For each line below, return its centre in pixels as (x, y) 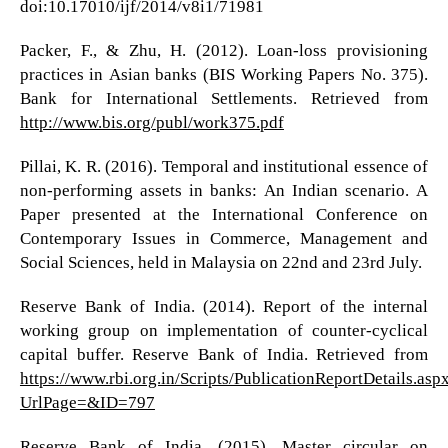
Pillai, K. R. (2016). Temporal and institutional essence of (224, 166)
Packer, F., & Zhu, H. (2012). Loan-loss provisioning (224, 50)
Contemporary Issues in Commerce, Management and (224, 238)
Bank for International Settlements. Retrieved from (224, 98)
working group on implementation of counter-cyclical (224, 330)
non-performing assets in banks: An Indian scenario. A (224, 190)
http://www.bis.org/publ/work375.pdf (151, 122)
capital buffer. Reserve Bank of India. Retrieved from (224, 354)
